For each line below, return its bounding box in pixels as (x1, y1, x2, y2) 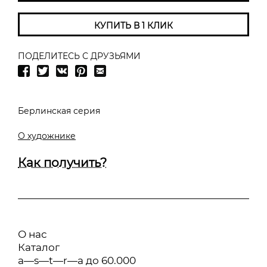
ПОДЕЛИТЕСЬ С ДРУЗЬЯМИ (18, 50, 141, 61)
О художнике (18, 130, 76, 141)
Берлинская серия (18, 105, 100, 116)
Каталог (18, 241, 60, 253)
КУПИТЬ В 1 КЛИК (94, 20, 173, 31)
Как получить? (18, 155, 107, 170)
